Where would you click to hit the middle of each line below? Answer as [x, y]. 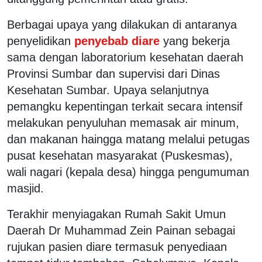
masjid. [25, 188]
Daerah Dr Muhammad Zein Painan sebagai [121, 230]
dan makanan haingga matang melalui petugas [128, 139]
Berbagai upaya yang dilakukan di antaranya [122, 24]
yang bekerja [196, 41]
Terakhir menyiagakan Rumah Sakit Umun [116, 214]
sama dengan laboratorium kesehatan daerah [125, 57]
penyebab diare [117, 41]
